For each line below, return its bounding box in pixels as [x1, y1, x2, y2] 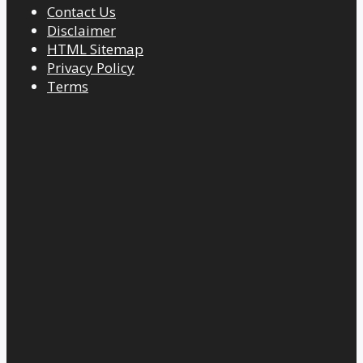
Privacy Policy [47, 58, 135, 77]
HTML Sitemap [47, 39, 143, 58]
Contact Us [47, 2, 116, 21]
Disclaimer [47, 20, 116, 40]
